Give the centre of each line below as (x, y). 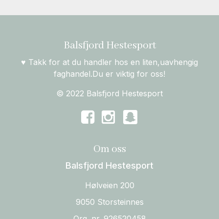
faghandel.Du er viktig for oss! (109, 74)
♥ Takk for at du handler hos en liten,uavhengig (109, 62)
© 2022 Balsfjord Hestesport (109, 94)
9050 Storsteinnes (109, 202)
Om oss (109, 150)
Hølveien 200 (109, 186)
